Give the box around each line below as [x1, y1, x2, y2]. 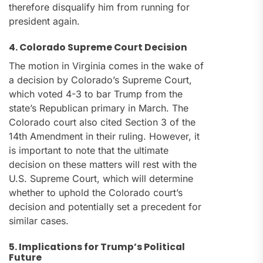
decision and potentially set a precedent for [9, 201, 201, 213]
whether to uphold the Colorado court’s [9, 187, 183, 199]
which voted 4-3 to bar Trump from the [9, 88, 183, 100]
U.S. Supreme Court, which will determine [9, 173, 193, 185]
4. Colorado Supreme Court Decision [9, 41, 187, 54]
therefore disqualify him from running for [9, 1, 190, 14]
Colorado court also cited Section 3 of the [9, 116, 195, 129]
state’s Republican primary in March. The [9, 102, 188, 114]
